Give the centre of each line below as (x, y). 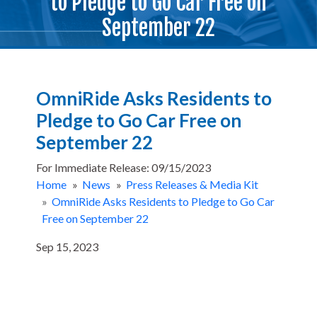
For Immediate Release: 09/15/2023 (123, 168)
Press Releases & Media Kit (192, 185)
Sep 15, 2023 (67, 247)
